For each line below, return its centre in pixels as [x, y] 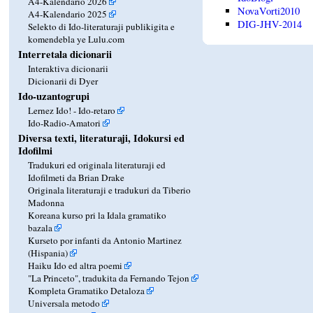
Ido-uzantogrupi [54, 96]
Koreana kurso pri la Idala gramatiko [97, 216]
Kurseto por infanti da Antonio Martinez [105, 241]
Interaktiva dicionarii [68, 69]
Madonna [46, 203]
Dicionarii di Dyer [63, 81]
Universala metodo [64, 304]
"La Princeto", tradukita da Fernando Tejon [109, 278]
